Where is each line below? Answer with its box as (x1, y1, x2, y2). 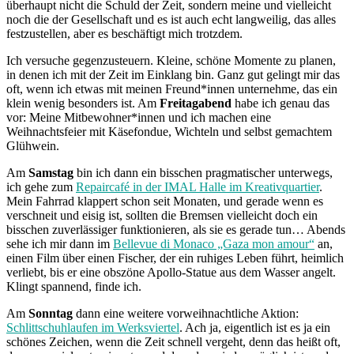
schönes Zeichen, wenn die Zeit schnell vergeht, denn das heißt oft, (6, 334, 341, 348)
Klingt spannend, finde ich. (6, 279, 141, 293)
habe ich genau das (232, 96, 330, 110)
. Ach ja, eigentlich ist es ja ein (179, 320, 330, 334)
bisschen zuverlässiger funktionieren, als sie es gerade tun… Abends (6, 222, 345, 236)
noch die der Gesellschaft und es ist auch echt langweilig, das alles (6, 12, 336, 26)
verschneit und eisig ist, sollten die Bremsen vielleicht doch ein (6, 208, 318, 222)
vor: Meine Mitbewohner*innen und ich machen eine (6, 110, 271, 124)
